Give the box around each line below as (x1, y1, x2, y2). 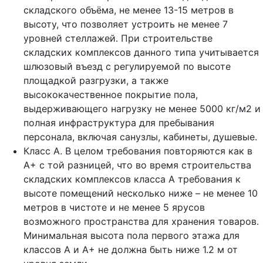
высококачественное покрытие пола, (23, 88, 198, 100)
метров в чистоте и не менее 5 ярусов (23, 201, 205, 213)
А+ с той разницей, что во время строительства (23, 159, 251, 171)
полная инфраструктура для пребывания (23, 116, 214, 129)
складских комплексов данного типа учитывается (23, 46, 259, 58)
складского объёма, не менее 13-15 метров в (23, 4, 234, 16)
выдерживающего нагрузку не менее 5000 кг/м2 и (23, 102, 261, 114)
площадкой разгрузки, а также (23, 74, 168, 86)
